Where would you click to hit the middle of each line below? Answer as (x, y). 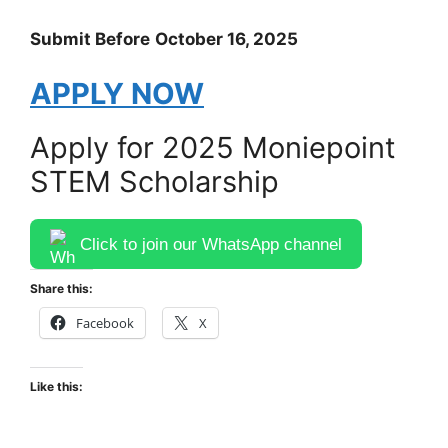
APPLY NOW (117, 94)
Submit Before (90, 38)
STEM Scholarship (154, 182)
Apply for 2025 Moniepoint (213, 148)
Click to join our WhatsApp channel (211, 244)
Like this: (56, 387)
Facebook (105, 323)
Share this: (61, 289)
